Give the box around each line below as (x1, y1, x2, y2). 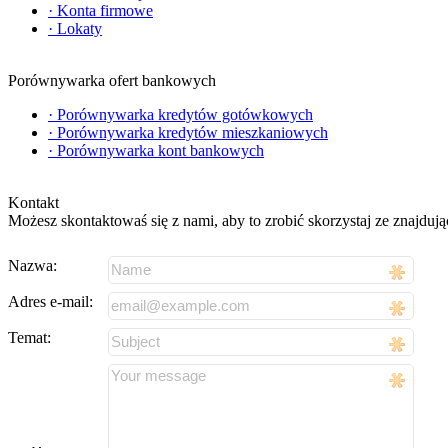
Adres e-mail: (8, 292, 93, 310)
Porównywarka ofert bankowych (8, 71, 216, 89)
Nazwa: (8, 256, 57, 274)
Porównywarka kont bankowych (57, 141, 264, 159)
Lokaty (57, 19, 102, 37)
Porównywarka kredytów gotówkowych (57, 105, 313, 123)
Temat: (8, 328, 51, 346)
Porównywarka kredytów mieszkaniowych (57, 123, 328, 141)
